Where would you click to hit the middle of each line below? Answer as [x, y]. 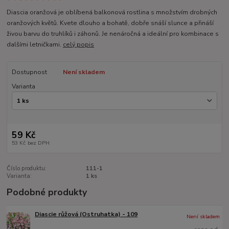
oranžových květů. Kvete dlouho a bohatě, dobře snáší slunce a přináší [110, 23]
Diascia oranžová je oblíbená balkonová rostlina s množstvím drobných [112, 12]
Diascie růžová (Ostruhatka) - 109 [86, 214]
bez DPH [38, 143]
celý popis [79, 44]
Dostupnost [29, 72]
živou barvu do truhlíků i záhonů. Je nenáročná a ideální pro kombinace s [113, 33]
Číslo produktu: [27, 168]
